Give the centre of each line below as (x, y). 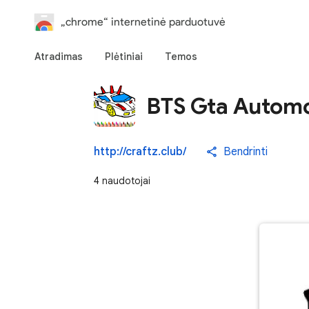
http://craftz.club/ (140, 152)
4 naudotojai (122, 181)
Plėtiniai (124, 57)
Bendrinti (246, 152)
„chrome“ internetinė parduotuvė (143, 22)
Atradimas (59, 57)
